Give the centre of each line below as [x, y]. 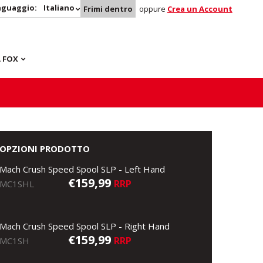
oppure [153, 9]
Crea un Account [200, 9]
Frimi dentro [108, 9]
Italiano [59, 8]
